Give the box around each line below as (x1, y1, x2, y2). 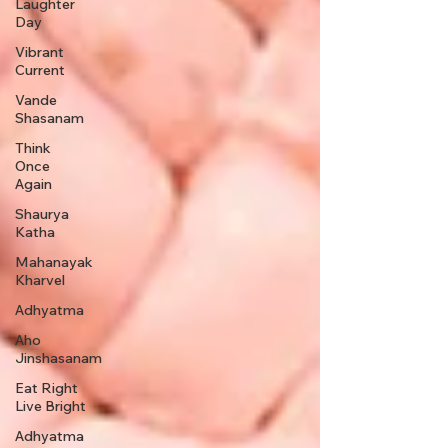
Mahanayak (15, 253, 93, 272)
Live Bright (15, 397, 86, 416)
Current (15, 61, 65, 80)
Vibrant (15, 43, 64, 62)
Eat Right (15, 379, 78, 398)
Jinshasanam (15, 349, 102, 368)
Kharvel (15, 271, 65, 290)
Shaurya (15, 205, 69, 224)
